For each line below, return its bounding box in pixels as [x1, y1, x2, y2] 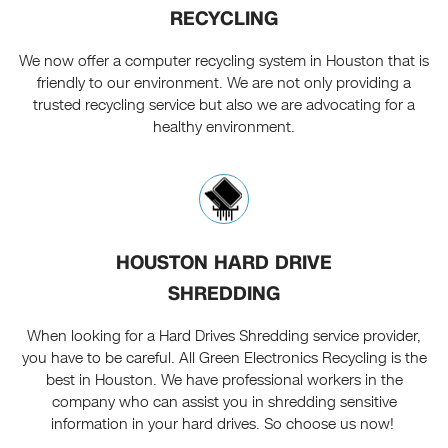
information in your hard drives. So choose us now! [50, 413, 398, 434]
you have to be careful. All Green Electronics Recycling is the [21, 347, 427, 368]
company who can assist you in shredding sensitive [51, 391, 397, 412]
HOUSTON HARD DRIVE [116, 248, 332, 276]
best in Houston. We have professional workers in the [45, 369, 403, 390]
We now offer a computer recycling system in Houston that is [19, 50, 429, 71]
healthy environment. [153, 116, 295, 137]
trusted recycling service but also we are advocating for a [33, 94, 415, 115]
